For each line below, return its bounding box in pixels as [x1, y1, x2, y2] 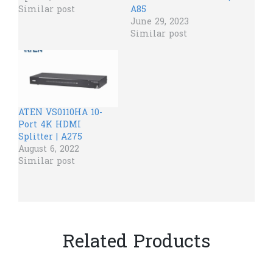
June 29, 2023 [130, 16, 189, 29]
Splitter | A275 [18, 130, 82, 144]
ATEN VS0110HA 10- [18, 106, 102, 119]
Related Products [63, 229, 210, 257]
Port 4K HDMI [18, 118, 81, 132]
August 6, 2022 [18, 143, 79, 156]
